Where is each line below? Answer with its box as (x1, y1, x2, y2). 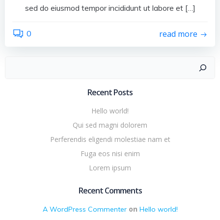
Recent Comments (78, 185, 142, 196)
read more (159, 28, 197, 40)
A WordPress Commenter (42, 204, 127, 214)
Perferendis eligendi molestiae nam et (50, 134, 170, 144)
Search (110, 57, 134, 67)
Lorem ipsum (89, 163, 131, 172)
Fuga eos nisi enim (80, 148, 140, 158)
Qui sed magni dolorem (73, 120, 147, 130)
